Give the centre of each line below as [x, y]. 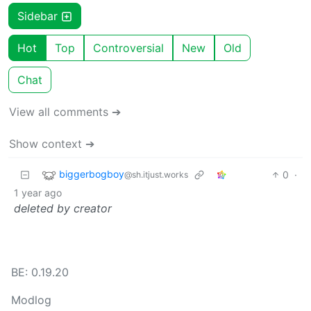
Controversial [128, 48]
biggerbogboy [92, 174]
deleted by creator [63, 208]
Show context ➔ [52, 143]
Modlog [31, 300]
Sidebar [39, 16]
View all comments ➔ [65, 111]
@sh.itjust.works [156, 175]
